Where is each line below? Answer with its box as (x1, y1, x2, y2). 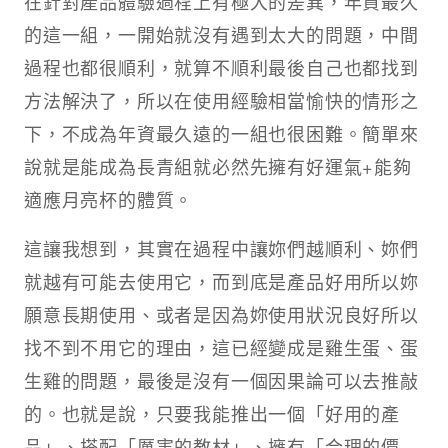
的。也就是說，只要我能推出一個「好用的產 (24, 399, 400, 426)
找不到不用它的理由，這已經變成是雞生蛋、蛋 (24, 333, 419, 360)
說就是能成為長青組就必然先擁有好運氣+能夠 (24, 152, 412, 179)
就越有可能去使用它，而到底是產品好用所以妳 (24, 267, 419, 294)
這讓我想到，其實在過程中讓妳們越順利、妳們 (24, 234, 419, 261)
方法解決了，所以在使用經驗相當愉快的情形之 (24, 86, 419, 113)
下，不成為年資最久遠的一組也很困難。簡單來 (24, 119, 419, 146)
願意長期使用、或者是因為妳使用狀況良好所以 (24, 300, 419, 327)
